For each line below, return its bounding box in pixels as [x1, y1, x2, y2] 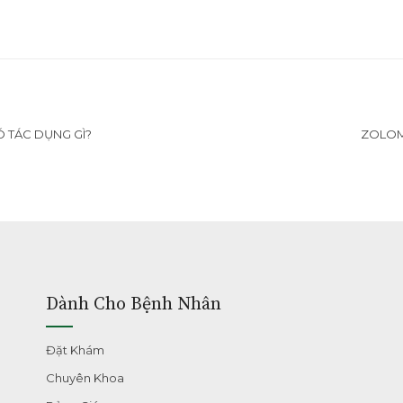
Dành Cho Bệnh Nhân [45, 293, 221, 316]
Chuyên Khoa [45, 371, 124, 385]
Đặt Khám [45, 343, 104, 357]
